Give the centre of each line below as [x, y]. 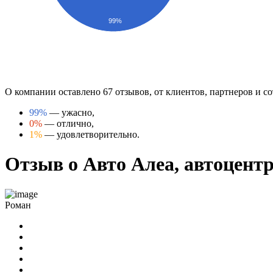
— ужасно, [71, 112]
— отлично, [68, 123]
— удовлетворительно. [91, 134]
